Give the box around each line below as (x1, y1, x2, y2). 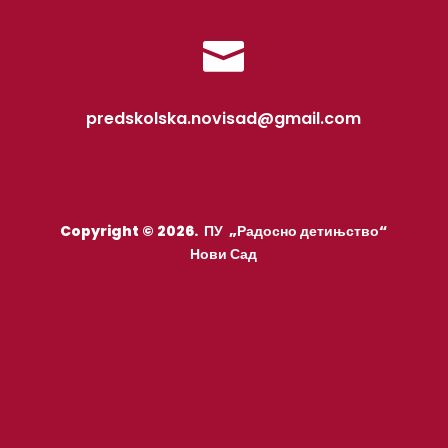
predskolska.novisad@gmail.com (86, 107, 362, 131)
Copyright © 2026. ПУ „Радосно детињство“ (60, 221, 388, 242)
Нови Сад (190, 244, 258, 265)
